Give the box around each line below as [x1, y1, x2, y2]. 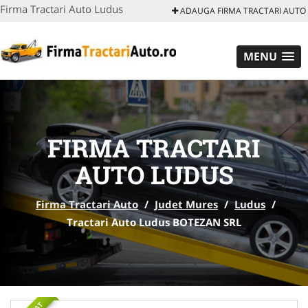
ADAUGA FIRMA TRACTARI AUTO [178, 5, 306, 16]
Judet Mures [155, 197, 218, 211]
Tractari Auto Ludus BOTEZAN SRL [67, 215, 241, 229]
